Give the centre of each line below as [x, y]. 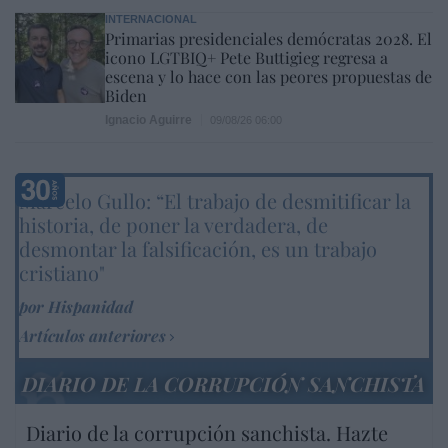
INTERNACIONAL [151, 18]
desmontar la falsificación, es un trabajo [198, 248]
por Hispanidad [76, 306]
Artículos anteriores [92, 335]
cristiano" [62, 272]
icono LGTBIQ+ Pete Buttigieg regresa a [246, 57]
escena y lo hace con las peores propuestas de [268, 76]
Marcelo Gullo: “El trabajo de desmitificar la [215, 200]
